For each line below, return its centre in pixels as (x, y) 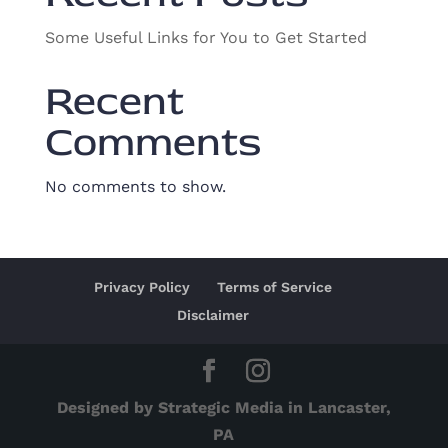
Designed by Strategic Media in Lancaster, (223, 407)
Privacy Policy (141, 287)
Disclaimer (212, 315)
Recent (114, 101)
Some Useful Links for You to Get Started (205, 37)
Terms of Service (274, 287)
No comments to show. (135, 186)
